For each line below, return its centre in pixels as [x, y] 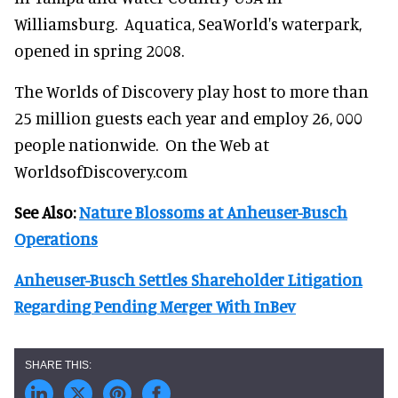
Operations [56, 239]
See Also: [47, 212]
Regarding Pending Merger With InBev [155, 306]
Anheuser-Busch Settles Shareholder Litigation [188, 279]
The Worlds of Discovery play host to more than [191, 91]
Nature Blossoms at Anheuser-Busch [213, 212]
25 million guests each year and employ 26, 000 [188, 118]
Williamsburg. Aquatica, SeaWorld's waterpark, [188, 24]
